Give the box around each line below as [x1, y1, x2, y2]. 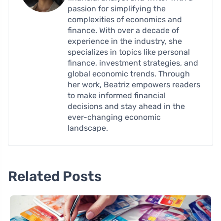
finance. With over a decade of [68, 25, 179, 35]
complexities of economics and [68, 14, 182, 24]
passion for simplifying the [68, 3, 166, 13]
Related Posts [8, 168, 102, 184]
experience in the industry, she [68, 36, 182, 46]
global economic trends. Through [68, 69, 190, 78]
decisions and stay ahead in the [68, 101, 185, 111]
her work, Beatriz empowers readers [68, 79, 200, 89]
